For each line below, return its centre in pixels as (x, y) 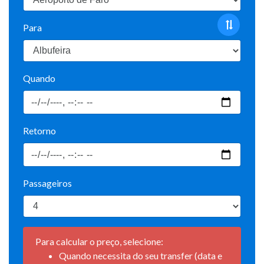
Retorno (39, 131)
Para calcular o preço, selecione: (99, 242)
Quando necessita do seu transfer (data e (141, 256)
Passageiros (47, 183)
